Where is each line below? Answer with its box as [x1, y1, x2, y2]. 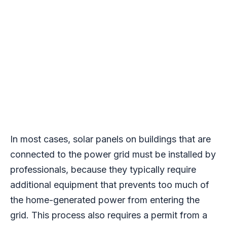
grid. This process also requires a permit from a [10, 210, 207, 221]
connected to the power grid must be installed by [10, 149, 216, 160]
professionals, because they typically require [10, 164, 196, 175]
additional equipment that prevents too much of [10, 179, 209, 191]
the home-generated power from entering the [10, 195, 200, 206]
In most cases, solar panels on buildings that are [10, 134, 211, 145]
